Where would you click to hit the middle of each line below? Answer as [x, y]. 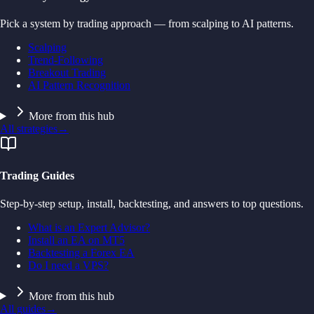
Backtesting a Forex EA [81, 252]
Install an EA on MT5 [76, 240]
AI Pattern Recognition [79, 86]
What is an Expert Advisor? [89, 227]
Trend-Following [66, 60]
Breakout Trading [67, 73]
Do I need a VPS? [68, 265]
